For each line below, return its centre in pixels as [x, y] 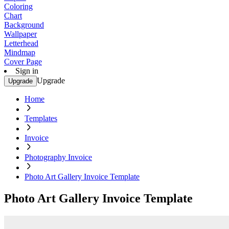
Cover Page [23, 62]
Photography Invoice [58, 157]
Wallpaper [20, 34]
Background [24, 25]
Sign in [27, 71]
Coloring [18, 6]
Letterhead [21, 43]
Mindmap [20, 52]
